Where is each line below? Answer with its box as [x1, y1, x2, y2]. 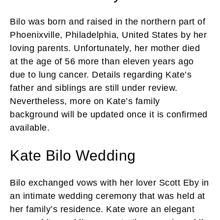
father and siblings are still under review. [10, 82, 178, 93]
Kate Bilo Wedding [10, 147, 136, 164]
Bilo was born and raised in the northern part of [10, 16, 205, 27]
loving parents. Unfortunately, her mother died [10, 43, 200, 53]
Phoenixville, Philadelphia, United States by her [10, 29, 207, 40]
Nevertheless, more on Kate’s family [10, 96, 160, 106]
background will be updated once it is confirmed [10, 109, 208, 119]
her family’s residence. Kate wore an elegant [10, 204, 194, 214]
